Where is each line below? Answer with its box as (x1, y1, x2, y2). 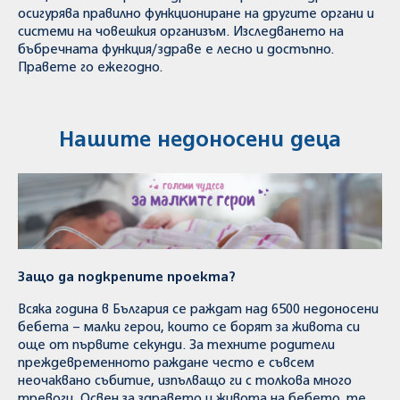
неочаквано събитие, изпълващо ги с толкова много (18, 375, 352, 387)
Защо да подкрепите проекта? (18, 271, 236, 284)
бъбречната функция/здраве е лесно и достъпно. (18, 44, 334, 56)
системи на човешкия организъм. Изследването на (18, 26, 344, 38)
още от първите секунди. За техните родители (18, 339, 335, 352)
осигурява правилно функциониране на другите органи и (18, 8, 374, 21)
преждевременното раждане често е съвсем (18, 357, 314, 370)
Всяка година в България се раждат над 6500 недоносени (18, 304, 379, 316)
